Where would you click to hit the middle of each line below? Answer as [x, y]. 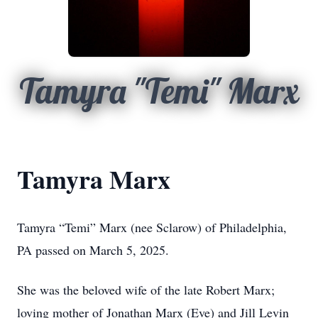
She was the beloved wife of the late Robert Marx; [146, 290]
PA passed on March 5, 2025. [93, 250]
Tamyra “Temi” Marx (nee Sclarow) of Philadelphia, [152, 227]
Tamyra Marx [94, 179]
